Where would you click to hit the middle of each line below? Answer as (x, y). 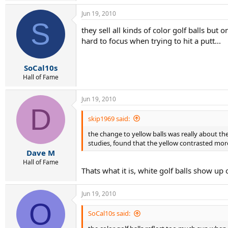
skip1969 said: (109, 118)
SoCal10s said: (109, 213)
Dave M (40, 153)
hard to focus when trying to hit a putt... (151, 41)
